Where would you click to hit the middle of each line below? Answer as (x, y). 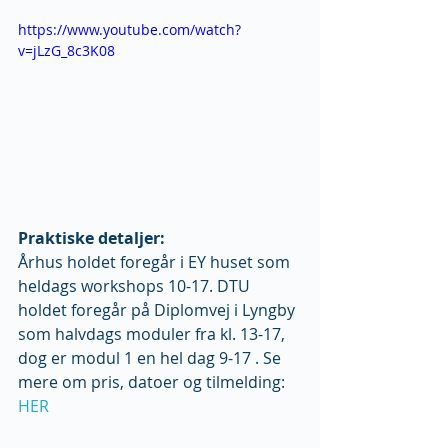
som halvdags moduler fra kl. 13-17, (153, 334)
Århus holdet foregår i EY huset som (156, 262)
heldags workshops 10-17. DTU (136, 286)
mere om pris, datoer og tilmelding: (153, 382)
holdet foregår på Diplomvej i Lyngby (158, 310)
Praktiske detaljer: (91, 238)
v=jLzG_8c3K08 (66, 50)
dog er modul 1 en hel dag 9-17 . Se (151, 358)
